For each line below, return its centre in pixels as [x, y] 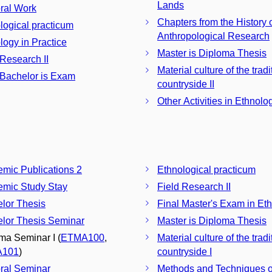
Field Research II [194, 186]
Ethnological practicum [206, 169]
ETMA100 [83, 237]
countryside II [186, 84]
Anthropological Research [213, 36]
